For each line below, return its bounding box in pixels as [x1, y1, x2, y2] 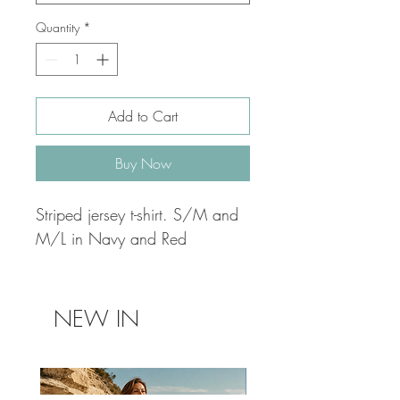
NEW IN [54, 304, 139, 335]
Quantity [36, 19, 79, 37]
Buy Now [114, 154, 171, 174]
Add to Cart [108, 106, 178, 127]
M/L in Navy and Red [36, 228, 187, 250]
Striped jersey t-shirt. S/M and [36, 204, 238, 226]
